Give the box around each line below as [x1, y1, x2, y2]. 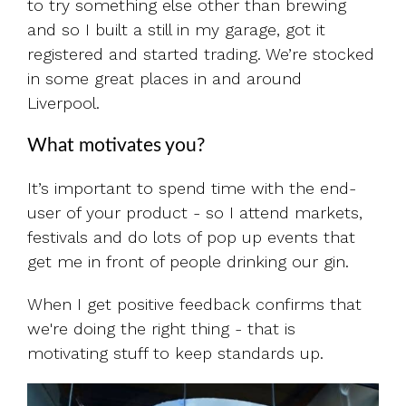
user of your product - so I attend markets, [27, 203, 362, 222]
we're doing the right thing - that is [27, 319, 295, 338]
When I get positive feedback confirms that [27, 295, 362, 314]
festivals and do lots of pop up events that [27, 227, 355, 246]
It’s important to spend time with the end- [27, 179, 356, 198]
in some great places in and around [27, 69, 302, 88]
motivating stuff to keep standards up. [27, 343, 324, 362]
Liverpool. [27, 93, 100, 112]
